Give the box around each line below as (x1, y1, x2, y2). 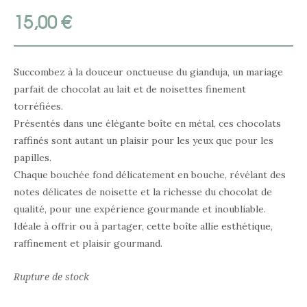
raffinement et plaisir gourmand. (14, 236, 162, 249)
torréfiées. (14, 99, 63, 112)
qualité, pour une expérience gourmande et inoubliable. (14, 202, 266, 215)
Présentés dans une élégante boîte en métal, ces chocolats (14, 116, 281, 130)
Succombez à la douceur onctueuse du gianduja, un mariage (14, 65, 283, 78)
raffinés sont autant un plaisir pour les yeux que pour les (14, 134, 273, 147)
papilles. (14, 151, 51, 164)
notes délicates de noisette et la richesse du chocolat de (14, 185, 272, 198)
